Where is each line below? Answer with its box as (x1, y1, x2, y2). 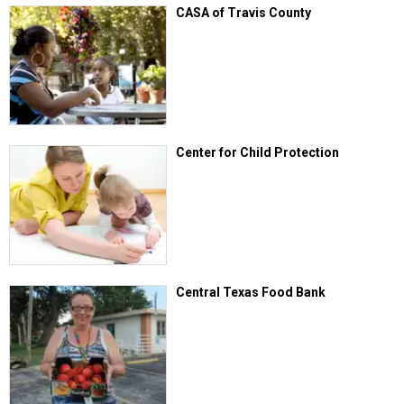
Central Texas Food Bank (176, 285, 326, 300)
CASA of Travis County (176, 5, 312, 20)
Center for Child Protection (176, 144, 340, 160)
